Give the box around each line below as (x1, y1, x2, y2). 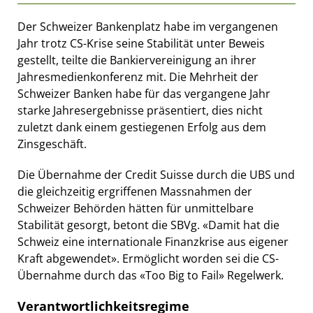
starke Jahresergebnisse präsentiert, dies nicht (17, 102, 263, 118)
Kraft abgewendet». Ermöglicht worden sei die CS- (17, 250, 279, 266)
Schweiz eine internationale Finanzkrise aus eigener (17, 233, 289, 249)
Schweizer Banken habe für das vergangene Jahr (17, 85, 270, 101)
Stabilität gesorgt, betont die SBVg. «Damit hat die (17, 217, 279, 233)
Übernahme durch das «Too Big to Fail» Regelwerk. (17, 267, 284, 283)
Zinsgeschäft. (17, 136, 87, 152)
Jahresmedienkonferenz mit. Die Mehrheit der (17, 68, 259, 85)
